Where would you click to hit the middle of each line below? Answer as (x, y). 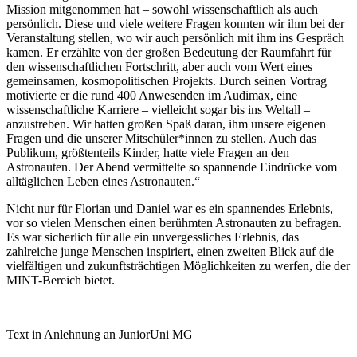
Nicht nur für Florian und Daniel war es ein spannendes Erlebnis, (170, 208)
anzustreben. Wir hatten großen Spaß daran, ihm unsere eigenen (166, 124)
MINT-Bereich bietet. (61, 280)
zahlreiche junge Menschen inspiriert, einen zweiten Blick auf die (170, 251)
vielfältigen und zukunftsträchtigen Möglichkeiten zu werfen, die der (178, 265)
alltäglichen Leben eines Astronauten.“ (103, 181)
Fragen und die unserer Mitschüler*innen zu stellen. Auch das (161, 138)
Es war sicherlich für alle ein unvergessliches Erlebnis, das (153, 237)
